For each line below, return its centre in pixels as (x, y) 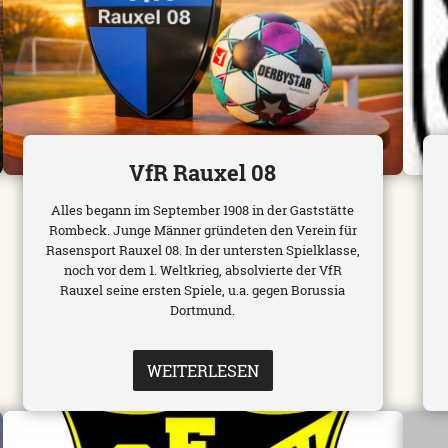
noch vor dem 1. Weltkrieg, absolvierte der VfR (202, 270)
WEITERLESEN (202, 371)
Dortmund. (203, 310)
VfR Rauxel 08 (203, 173)
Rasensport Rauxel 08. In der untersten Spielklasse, (202, 250)
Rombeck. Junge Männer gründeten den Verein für (202, 230)
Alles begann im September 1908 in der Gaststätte (203, 210)
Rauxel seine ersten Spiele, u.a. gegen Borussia (203, 290)
